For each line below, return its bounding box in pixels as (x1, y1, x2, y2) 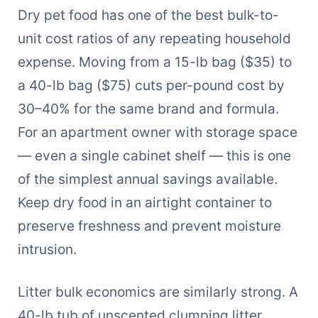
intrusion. (17, 240, 77, 258)
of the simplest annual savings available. (17, 170, 278, 187)
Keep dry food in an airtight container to (17, 193, 272, 211)
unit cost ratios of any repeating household (17, 29, 291, 47)
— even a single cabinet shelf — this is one (17, 146, 291, 164)
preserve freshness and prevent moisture (17, 216, 281, 234)
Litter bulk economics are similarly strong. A (17, 283, 298, 300)
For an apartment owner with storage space (17, 123, 297, 141)
